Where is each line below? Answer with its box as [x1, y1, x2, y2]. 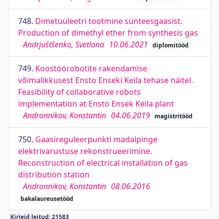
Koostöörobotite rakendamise [35, 63, 147, 74]
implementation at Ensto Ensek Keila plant [18, 98, 174, 109]
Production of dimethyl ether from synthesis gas [18, 27, 198, 38]
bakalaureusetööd [20, 195, 73, 203]
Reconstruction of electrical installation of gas [18, 157, 188, 168]
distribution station [18, 169, 89, 180]
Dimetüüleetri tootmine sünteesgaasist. [35, 16, 182, 26]
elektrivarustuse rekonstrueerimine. [18, 146, 152, 156]
